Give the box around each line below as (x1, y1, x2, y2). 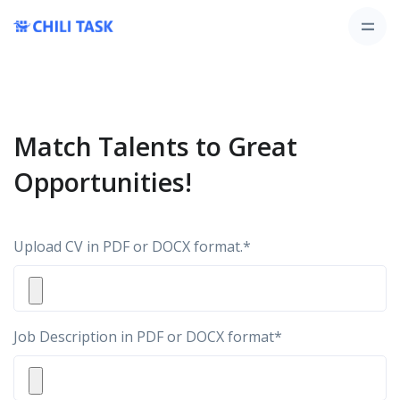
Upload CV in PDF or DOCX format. (13, 237, 243, 256)
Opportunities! (13, 164, 192, 199)
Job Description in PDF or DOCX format (13, 326, 274, 346)
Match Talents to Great (13, 129, 297, 163)
